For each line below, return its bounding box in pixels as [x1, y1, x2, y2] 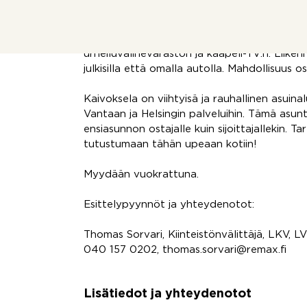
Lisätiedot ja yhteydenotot [84, 288, 251, 299]
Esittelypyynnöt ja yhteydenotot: [84, 200, 254, 209]
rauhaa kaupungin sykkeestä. [84, 4, 230, 13]
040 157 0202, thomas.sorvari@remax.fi [84, 245, 286, 254]
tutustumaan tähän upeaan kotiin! [84, 140, 257, 149]
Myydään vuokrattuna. [84, 170, 199, 179]
